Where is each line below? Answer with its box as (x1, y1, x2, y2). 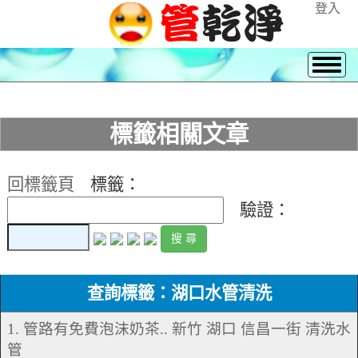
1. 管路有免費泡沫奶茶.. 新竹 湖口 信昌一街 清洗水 (7, 320, 351, 338)
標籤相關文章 (109, 121, 249, 147)
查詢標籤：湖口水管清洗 (86, 284, 272, 304)
